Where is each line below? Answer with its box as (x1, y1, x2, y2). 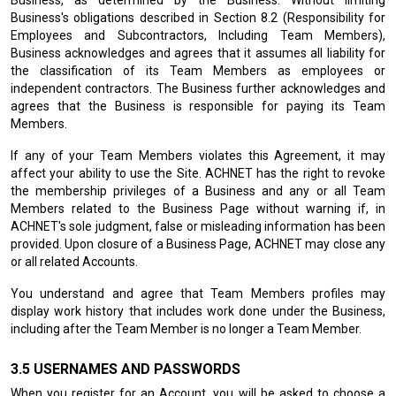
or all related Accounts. (11, 255, 138, 269)
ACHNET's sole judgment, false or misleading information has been (11, 219, 385, 233)
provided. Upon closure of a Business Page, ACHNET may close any (11, 237, 385, 251)
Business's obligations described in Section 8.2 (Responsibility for (11, 11, 385, 25)
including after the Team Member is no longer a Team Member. (11, 322, 362, 336)
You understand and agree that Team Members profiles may (11, 286, 385, 301)
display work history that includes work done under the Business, (11, 304, 385, 318)
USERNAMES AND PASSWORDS (34, 361, 240, 377)
